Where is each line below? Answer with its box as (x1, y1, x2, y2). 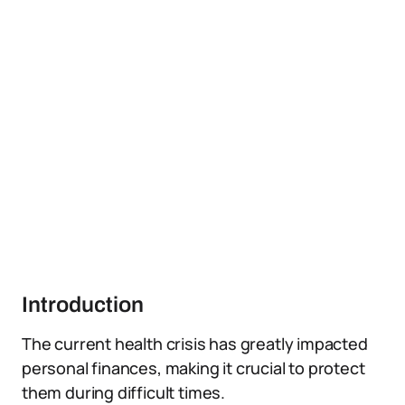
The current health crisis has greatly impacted (22, 333, 368, 354)
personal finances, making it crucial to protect (22, 357, 365, 379)
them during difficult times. (22, 381, 225, 403)
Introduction (22, 293, 144, 316)
